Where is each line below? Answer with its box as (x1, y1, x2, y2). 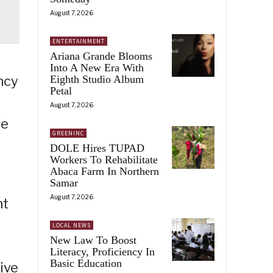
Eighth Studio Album (50, 73, 144, 85)
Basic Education (50, 257, 122, 269)
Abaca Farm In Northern (50, 165, 159, 177)
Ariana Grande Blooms (50, 49, 152, 62)
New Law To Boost (50, 233, 136, 246)
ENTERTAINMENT (52, 37, 105, 45)
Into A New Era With (50, 61, 144, 74)
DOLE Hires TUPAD (50, 141, 144, 154)
